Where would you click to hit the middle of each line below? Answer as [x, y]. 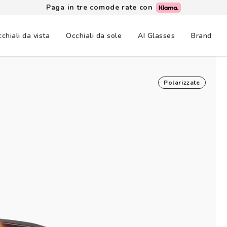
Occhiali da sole [94, 35]
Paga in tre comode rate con [101, 7]
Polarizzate [182, 83]
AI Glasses [156, 35]
